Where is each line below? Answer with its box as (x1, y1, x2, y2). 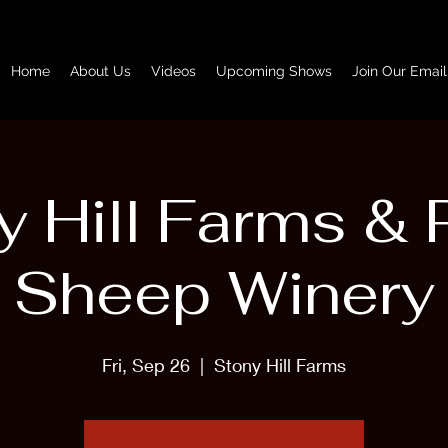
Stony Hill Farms (214, 354, 346, 376)
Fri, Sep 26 (102, 354, 190, 376)
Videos (151, 63, 196, 79)
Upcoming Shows (216, 63, 332, 79)
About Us (70, 63, 131, 79)
